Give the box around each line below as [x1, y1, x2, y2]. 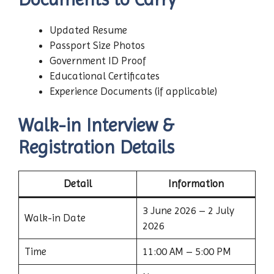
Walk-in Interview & [18, 114, 174, 136]
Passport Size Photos [50, 39, 145, 51]
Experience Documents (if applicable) [50, 84, 217, 97]
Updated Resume [50, 23, 127, 36]
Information [168, 177, 224, 190]
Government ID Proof [50, 54, 146, 67]
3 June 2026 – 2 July [142, 204, 234, 217]
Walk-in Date [24, 212, 86, 224]
